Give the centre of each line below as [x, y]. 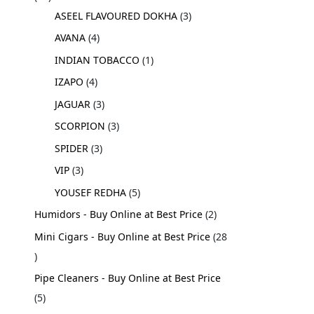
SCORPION [80, 126]
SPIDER [72, 148]
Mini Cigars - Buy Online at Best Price [123, 236]
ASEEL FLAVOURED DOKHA [116, 15]
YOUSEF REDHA [91, 192]
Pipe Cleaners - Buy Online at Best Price [128, 278]
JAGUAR [73, 104]
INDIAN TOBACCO [97, 60]
